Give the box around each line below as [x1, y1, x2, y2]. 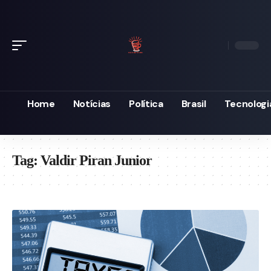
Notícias [73, 97, 111, 110]
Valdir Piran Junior [41, 152, 152, 168]
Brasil [181, 97, 206, 110]
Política [129, 97, 163, 110]
